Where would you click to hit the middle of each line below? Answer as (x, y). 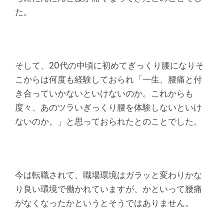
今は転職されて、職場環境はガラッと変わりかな (108, 175)
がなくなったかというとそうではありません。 (104, 203)
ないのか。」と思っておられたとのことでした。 (108, 121)
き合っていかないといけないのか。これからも (104, 93)
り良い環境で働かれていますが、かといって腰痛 (108, 189)
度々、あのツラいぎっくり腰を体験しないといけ (108, 107)
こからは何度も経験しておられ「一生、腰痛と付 (108, 79)
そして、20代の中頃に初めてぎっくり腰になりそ (109, 65)
